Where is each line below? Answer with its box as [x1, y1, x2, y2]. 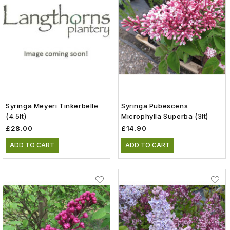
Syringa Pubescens [121, 102, 188, 110]
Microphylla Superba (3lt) [121, 112, 209, 121]
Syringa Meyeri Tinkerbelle [6, 102, 99, 110]
